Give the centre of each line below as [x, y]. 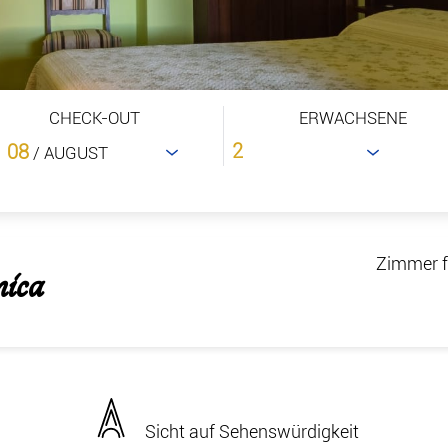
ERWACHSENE [352, 118]
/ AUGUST [71, 153]
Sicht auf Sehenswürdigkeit [251, 431]
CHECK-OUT [94, 118]
